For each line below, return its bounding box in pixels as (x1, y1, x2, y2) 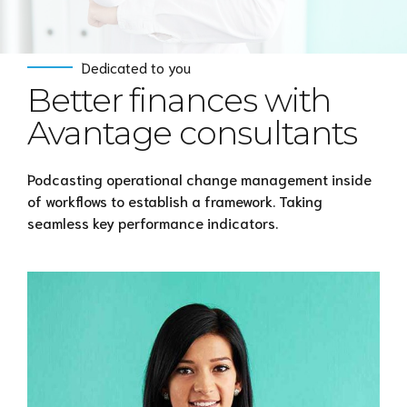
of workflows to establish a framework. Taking (27, 190, 323, 210)
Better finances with (27, 79, 332, 120)
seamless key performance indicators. (27, 212, 278, 232)
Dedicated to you (82, 57, 191, 77)
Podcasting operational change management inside (27, 168, 372, 188)
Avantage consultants (27, 112, 358, 153)
